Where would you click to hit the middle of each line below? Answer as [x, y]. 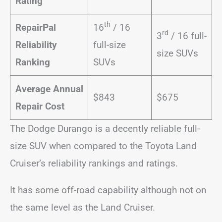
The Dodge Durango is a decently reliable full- [105, 128]
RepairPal [35, 27]
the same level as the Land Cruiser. [83, 207]
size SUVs [177, 53]
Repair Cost [40, 106]
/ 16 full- [187, 36]
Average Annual [49, 89]
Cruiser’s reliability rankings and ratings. [94, 163]
